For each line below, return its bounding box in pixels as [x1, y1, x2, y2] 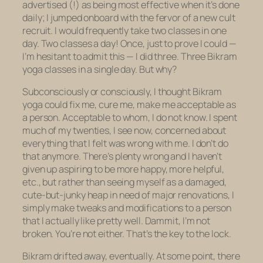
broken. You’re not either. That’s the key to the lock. [22, 227, 231, 241]
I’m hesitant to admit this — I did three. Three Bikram [22, 49, 237, 63]
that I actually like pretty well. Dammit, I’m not [22, 214, 211, 228]
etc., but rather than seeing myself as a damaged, [22, 176, 227, 189]
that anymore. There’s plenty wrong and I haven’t [22, 150, 222, 163]
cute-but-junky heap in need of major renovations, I [22, 188, 234, 202]
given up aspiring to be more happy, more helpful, [22, 163, 225, 176]
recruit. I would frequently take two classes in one [22, 23, 227, 37]
